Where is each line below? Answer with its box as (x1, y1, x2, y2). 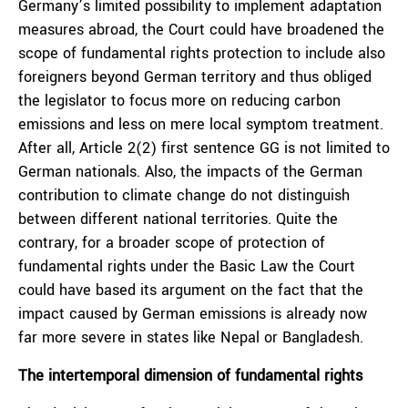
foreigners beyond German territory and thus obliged (18, 66, 372, 87)
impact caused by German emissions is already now (18, 303, 367, 324)
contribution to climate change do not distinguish (18, 185, 350, 206)
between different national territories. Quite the (18, 209, 338, 229)
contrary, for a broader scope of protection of (18, 232, 325, 253)
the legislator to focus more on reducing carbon (18, 90, 341, 111)
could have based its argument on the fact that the (18, 280, 363, 301)
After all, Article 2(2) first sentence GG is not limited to (18, 138, 390, 158)
